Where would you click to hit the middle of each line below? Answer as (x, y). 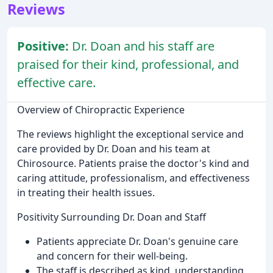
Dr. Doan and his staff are (143, 46)
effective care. (56, 83)
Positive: (44, 46)
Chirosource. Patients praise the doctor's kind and (133, 164)
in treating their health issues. (86, 193)
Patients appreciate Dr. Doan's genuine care (137, 242)
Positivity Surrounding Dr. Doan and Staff (112, 217)
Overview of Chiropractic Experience (101, 110)
